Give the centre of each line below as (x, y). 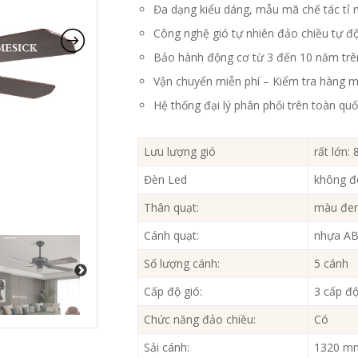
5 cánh (332, 264)
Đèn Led (166, 180)
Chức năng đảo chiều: (200, 320)
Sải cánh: (167, 348)
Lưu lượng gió (180, 152)
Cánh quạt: (172, 236)
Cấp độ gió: (173, 292)
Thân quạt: (172, 208)
